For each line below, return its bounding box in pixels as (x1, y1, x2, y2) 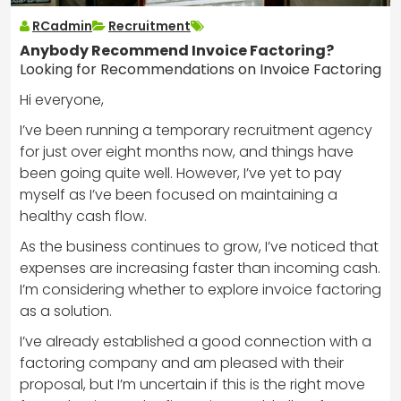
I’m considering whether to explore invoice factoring (20, 278, 381, 300)
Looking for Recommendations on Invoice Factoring (20, 58, 381, 80)
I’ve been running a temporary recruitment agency (20, 119, 372, 141)
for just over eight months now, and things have (20, 141, 354, 162)
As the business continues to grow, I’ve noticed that (20, 235, 379, 257)
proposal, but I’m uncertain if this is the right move (20, 373, 365, 395)
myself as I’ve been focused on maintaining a (20, 183, 337, 205)
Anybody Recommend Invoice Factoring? (20, 39, 334, 61)
